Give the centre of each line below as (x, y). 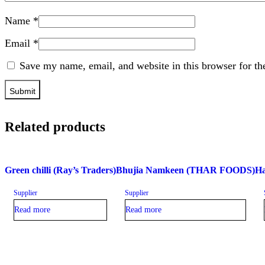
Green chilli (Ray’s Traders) (60, 170)
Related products (55, 127)
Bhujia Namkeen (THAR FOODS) (185, 170)
